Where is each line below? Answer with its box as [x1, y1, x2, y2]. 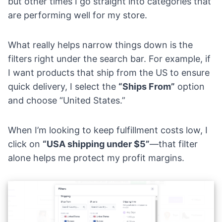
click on [8, 138, 43, 149]
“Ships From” [118, 81, 175, 92]
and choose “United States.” [8, 95, 125, 106]
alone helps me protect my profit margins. [8, 152, 184, 163]
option [175, 81, 205, 92]
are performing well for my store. [8, 9, 147, 20]
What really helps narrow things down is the [8, 39, 193, 50]
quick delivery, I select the [8, 81, 118, 92]
